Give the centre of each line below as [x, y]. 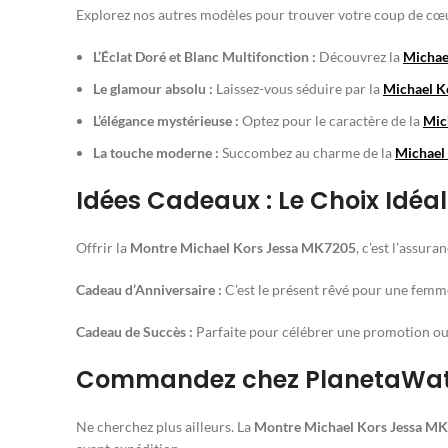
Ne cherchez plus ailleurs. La [165, 427]
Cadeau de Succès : [134, 332]
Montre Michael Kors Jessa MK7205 [243, 248]
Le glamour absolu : [153, 89]
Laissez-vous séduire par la [298, 89]
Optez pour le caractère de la [331, 121]
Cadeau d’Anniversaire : [149, 290]
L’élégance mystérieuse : [166, 121]
